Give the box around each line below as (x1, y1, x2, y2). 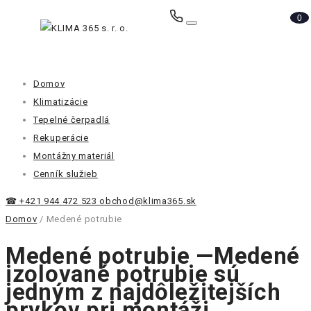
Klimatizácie (33, 96, 88, 107)
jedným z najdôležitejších (6, 278, 281, 306)
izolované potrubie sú (6, 260, 240, 288)
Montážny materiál (33, 151, 115, 161)
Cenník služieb (33, 169, 98, 179)
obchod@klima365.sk (99, 196, 196, 206)
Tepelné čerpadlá (33, 115, 110, 125)
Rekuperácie (33, 133, 89, 143)
